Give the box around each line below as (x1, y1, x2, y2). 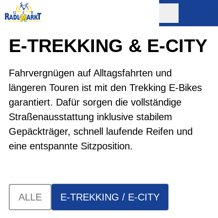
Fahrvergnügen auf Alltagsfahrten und (9, 68, 172, 78)
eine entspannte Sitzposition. (9, 141, 133, 151)
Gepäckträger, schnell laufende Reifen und (9, 126, 193, 137)
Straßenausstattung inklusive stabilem (9, 111, 172, 122)
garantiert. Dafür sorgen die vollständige (9, 97, 182, 108)
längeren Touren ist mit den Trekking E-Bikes (9, 82, 202, 93)
